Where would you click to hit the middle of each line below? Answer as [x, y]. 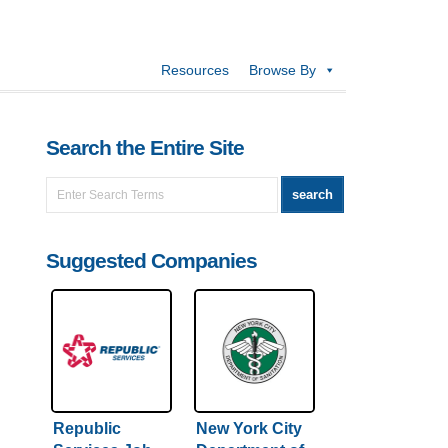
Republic [87, 428]
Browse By [282, 70]
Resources [195, 70]
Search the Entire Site [145, 148]
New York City [249, 428]
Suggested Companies [151, 261]
